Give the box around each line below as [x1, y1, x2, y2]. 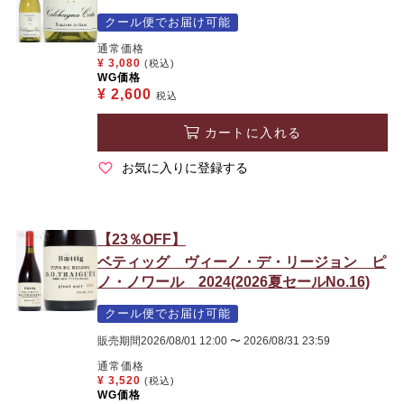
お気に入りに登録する [121, 160, 248, 175]
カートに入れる [204, 124, 302, 140]
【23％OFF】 [96, 231, 186, 247]
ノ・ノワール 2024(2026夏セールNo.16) [96, 273, 370, 289]
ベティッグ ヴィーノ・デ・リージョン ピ [96, 253, 386, 270]
